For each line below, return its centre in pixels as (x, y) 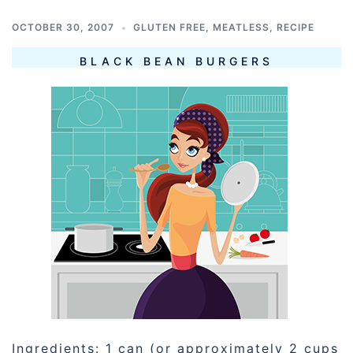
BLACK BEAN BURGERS (176, 61)
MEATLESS (241, 27)
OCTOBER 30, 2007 (63, 27)
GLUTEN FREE (169, 27)
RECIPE (295, 27)
